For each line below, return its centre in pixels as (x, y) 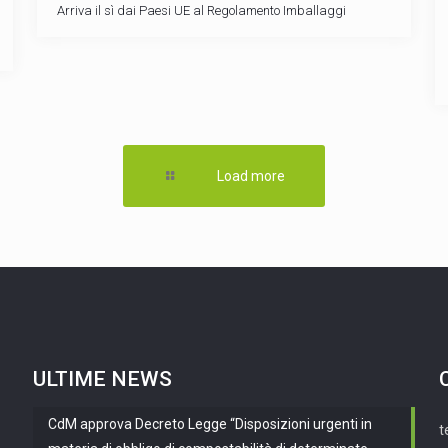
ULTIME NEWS (102, 379)
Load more (251, 176)
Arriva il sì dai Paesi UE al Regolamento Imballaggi (201, 10)
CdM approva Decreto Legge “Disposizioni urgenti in (209, 424)
